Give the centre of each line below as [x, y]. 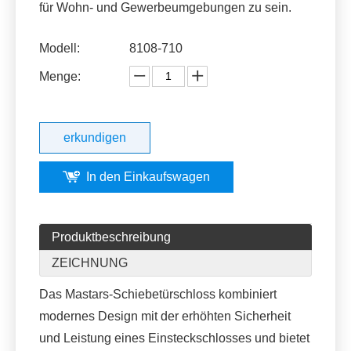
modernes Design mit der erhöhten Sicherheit [165, 316]
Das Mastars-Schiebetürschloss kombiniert [158, 294]
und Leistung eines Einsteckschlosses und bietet [174, 338]
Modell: [60, 48]
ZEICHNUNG [90, 262]
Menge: [60, 76]
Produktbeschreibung [111, 237]
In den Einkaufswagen [148, 176]
